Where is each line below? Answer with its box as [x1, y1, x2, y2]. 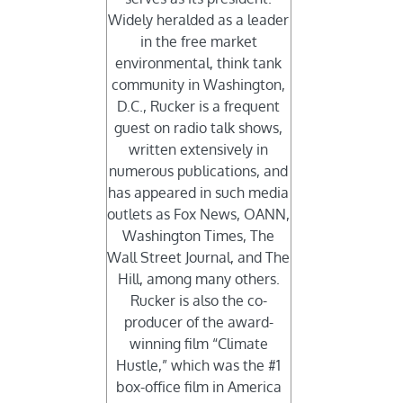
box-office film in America [115, 378, 282, 397]
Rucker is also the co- [130, 291, 267, 310]
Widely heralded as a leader [108, 11, 290, 30]
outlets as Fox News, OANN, [107, 205, 291, 224]
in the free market [139, 32, 257, 51]
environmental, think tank [115, 54, 282, 73]
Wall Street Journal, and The [107, 248, 291, 267]
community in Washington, [112, 76, 286, 94]
